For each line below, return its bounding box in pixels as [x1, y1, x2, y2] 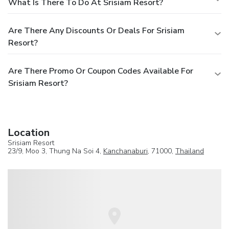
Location [8, 125, 50, 140]
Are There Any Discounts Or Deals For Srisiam [8, 25, 185, 36]
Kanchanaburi [103, 146, 148, 156]
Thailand [175, 146, 204, 156]
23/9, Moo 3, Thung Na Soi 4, [8, 146, 103, 156]
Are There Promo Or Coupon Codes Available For [8, 65, 193, 77]
